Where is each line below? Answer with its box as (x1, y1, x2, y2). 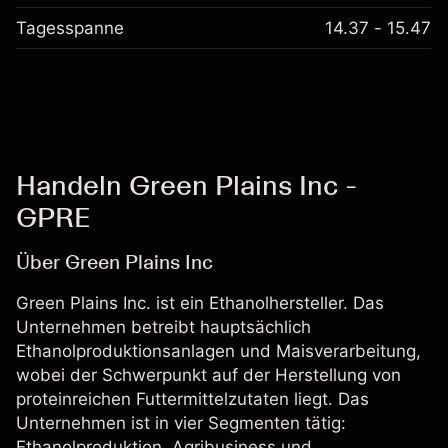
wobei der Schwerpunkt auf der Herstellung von (16, 365, 401, 385)
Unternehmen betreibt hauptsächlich (16, 317, 311, 337)
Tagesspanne (16, 18, 124, 38)
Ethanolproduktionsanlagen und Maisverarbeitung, (16, 341, 421, 361)
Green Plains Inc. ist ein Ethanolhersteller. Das (16, 293, 384, 313)
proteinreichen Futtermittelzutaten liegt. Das (16, 389, 369, 409)
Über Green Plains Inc (16, 250, 213, 274)
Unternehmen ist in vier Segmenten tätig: (16, 413, 346, 433)
